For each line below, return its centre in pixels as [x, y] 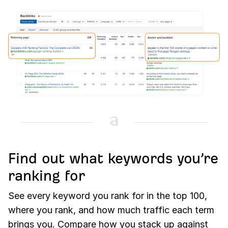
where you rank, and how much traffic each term [111, 210]
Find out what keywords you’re [113, 159]
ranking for [47, 176]
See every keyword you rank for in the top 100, [108, 196]
